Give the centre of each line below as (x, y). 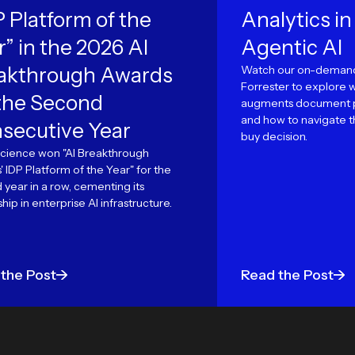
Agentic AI (292, 48)
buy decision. (274, 136)
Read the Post (287, 275)
